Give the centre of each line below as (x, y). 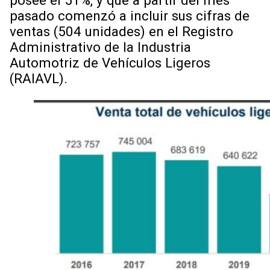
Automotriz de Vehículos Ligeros (110, 63)
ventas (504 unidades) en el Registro (121, 32)
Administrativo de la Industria (100, 47)
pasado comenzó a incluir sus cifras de (130, 16)
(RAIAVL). (39, 79)
